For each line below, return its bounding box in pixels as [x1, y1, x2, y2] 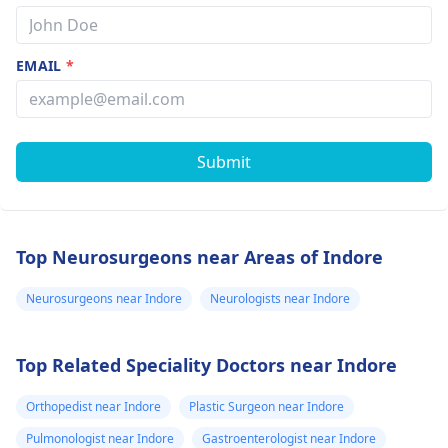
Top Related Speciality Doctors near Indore [16, 353, 397, 377]
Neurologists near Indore [210, 290, 350, 307]
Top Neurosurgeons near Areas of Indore [16, 245, 383, 269]
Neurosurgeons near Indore [26, 290, 182, 307]
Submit [197, 151, 251, 173]
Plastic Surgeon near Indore [189, 398, 344, 415]
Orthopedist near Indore [26, 398, 161, 415]
